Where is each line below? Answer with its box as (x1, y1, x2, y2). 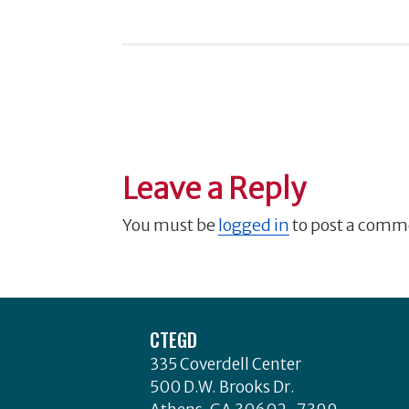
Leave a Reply (122, 170, 307, 207)
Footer (98, 298, 145, 319)
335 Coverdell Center (149, 353, 301, 374)
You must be (122, 214, 219, 236)
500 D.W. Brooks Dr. (149, 376, 295, 397)
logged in (218, 214, 290, 236)
